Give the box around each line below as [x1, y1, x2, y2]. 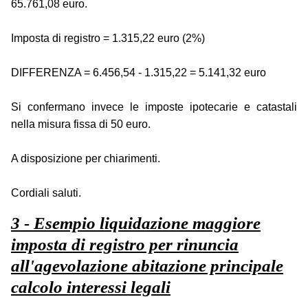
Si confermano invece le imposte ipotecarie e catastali [11, 101, 297, 113]
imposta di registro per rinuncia [11, 235, 239, 254]
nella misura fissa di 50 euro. [11, 118, 151, 131]
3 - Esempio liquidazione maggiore [11, 214, 261, 233]
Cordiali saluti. [11, 187, 81, 199]
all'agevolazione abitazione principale [11, 256, 283, 276]
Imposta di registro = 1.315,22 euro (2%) [11, 32, 205, 45]
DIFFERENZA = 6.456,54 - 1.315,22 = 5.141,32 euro [11, 67, 266, 79]
